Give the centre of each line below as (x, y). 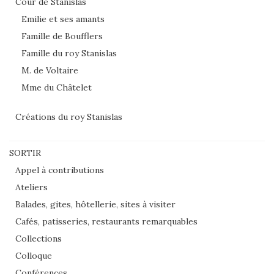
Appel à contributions (60, 170)
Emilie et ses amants (63, 19)
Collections (39, 238)
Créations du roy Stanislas (69, 117)
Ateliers (31, 187)
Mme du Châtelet (57, 87)
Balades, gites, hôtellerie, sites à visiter (95, 204)
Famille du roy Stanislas (69, 53)
